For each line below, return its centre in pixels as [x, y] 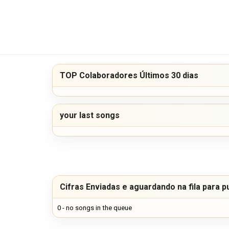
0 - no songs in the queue [95, 208]
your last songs [90, 115]
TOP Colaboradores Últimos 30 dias [129, 75]
